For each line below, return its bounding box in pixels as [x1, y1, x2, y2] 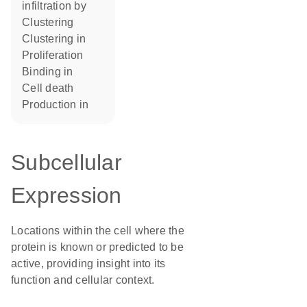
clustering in [30, 33, 86, 45]
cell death [30, 82, 74, 94]
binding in [29, 66, 73, 77]
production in [29, 99, 89, 110]
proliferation [29, 49, 84, 61]
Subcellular [11, 150, 122, 175]
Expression [11, 183, 122, 208]
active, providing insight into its [11, 258, 166, 269]
